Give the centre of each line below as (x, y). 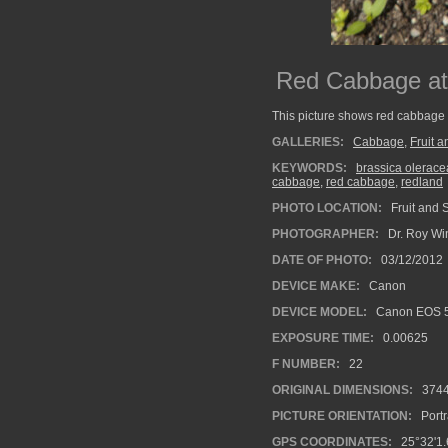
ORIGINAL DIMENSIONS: (342, 390)
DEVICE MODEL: (319, 312)
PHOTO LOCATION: (327, 208)
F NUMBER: (306, 364)
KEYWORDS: (309, 168)
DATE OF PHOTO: (322, 260)
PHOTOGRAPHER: (325, 234)
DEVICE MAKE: (316, 286)
